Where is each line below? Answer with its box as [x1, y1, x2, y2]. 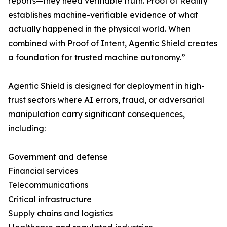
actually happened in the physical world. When [8, 24, 191, 34]
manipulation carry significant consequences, [8, 109, 185, 120]
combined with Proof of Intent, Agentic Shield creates [8, 38, 217, 49]
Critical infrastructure [8, 194, 92, 205]
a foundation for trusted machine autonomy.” [8, 52, 185, 63]
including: [8, 123, 46, 134]
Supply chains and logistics [8, 208, 113, 219]
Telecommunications [8, 180, 88, 191]
